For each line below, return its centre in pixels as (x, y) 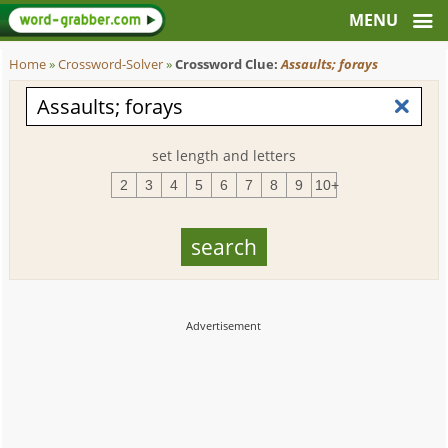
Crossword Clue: (228, 64)
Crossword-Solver (111, 64)
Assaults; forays (330, 64)
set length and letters (223, 155)
